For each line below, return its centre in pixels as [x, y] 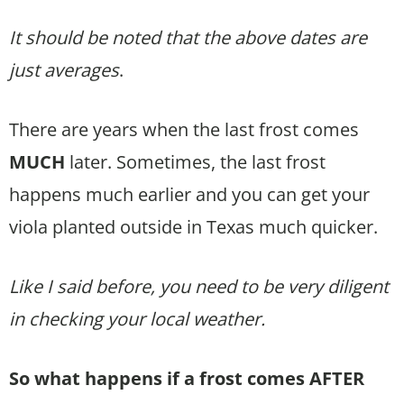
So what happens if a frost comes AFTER [187, 378]
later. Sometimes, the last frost [195, 161]
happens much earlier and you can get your [189, 194]
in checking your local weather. [137, 318]
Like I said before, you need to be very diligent [199, 286]
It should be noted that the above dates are [188, 37]
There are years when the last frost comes [184, 129]
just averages [64, 69]
